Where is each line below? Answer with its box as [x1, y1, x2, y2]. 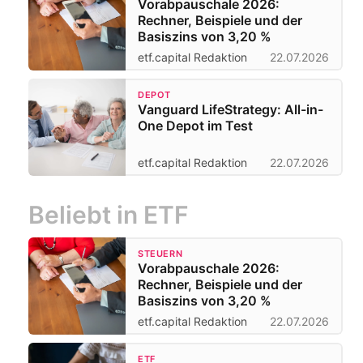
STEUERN [138, 248, 183, 260]
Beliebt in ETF [28, 200, 189, 230]
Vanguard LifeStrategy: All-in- [138, 101, 323, 118]
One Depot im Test [138, 117, 253, 135]
